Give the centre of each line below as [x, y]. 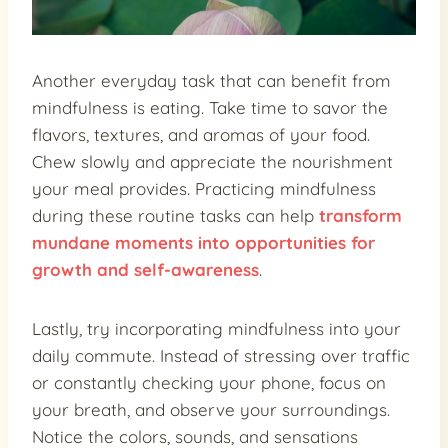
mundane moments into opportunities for [203, 243]
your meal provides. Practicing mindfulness [204, 189]
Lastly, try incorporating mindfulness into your [216, 329]
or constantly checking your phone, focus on [209, 383]
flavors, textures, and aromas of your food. [201, 135]
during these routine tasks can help [175, 216]
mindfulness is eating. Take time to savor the [210, 108]
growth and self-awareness [145, 270]
